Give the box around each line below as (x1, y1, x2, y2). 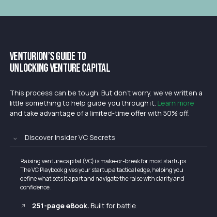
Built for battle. (91, 201, 138, 211)
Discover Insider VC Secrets (24, 132, 115, 142)
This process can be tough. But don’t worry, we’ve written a (10, 88, 202, 98)
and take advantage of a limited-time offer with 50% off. (10, 108, 189, 118)
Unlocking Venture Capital (10, 61, 110, 76)
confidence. (20, 183, 51, 192)
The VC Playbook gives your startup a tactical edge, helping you (20, 166, 183, 174)
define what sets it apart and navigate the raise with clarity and (20, 174, 184, 183)
